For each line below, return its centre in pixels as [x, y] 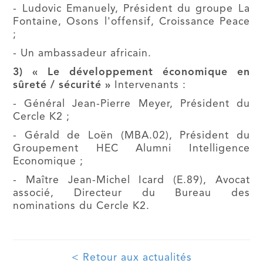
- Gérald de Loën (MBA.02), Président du [131, 136]
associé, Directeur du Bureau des [131, 193]
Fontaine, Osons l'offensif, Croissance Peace [131, 22]
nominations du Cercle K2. [82, 206]
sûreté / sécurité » [62, 85]
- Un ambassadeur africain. [82, 54]
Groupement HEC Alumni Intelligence [131, 149]
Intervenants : [149, 85]
